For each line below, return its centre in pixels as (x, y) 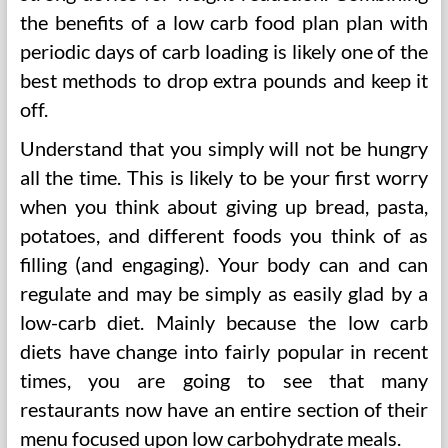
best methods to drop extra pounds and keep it (224, 80)
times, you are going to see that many (224, 380)
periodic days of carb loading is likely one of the (224, 51)
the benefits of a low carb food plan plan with (224, 22)
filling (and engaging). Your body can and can (224, 264)
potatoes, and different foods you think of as (224, 235)
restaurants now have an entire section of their (224, 409)
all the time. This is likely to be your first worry (224, 177)
